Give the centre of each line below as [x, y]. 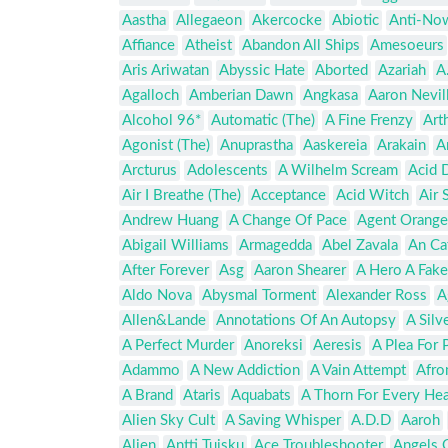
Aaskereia [335, 146]
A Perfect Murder [178, 346]
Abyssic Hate [262, 71]
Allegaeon [209, 21]
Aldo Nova [157, 296]
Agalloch [150, 96]
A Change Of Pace [288, 221]
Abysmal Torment [259, 296]
